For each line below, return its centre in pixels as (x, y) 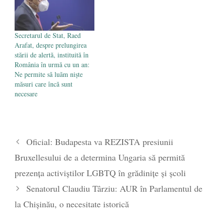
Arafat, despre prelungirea (51, 45)
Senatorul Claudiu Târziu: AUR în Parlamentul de (114, 188)
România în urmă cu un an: (52, 64)
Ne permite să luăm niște (49, 74)
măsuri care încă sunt (44, 84)
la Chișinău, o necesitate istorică (72, 204)
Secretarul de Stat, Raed (48, 35)
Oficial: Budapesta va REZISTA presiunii (100, 141)
